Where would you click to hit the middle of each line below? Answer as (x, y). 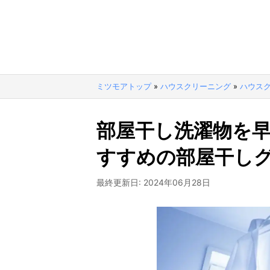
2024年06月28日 (177, 182)
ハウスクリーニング (196, 86)
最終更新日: (120, 182)
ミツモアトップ (124, 86)
